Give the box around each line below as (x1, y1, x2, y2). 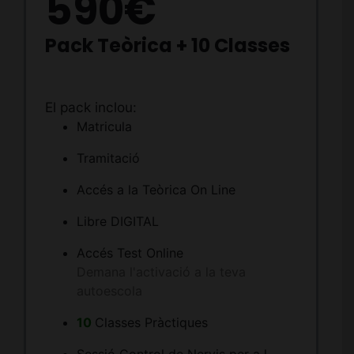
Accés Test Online (76, 245, 183, 262)
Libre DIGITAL (76, 213, 159, 230)
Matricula (76, 119, 132, 135)
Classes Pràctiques (94, 314, 208, 331)
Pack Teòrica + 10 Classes (44, 32, 290, 58)
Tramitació (76, 150, 140, 167)
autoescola (76, 283, 142, 299)
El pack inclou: (44, 99, 137, 116)
